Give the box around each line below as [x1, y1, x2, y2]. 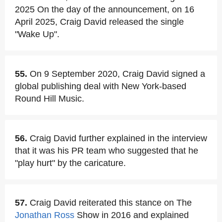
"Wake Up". [15, 29, 59, 39]
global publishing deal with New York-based [15, 81, 186, 91]
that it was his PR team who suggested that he [15, 146, 198, 156]
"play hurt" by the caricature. [15, 158, 126, 168]
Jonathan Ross [15, 210, 74, 220]
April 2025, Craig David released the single [15, 17, 184, 27]
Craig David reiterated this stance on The [30, 198, 192, 208]
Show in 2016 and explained [74, 210, 189, 220]
